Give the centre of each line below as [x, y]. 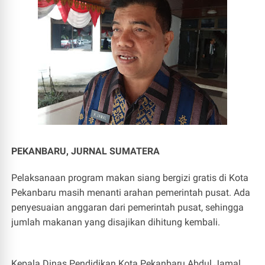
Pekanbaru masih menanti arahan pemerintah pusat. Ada [131, 193]
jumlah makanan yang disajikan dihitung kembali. [116, 222]
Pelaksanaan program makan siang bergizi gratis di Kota [130, 178]
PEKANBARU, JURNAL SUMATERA [86, 151]
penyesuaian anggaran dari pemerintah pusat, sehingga [128, 207]
